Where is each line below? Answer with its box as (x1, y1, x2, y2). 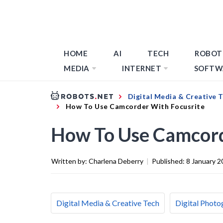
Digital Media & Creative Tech (56, 198, 159, 208)
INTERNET (122, 64, 161, 73)
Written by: (51, 156, 89, 165)
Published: (152, 156, 186, 165)
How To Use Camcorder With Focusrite (65, 102, 205, 111)
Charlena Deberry (89, 156, 143, 165)
